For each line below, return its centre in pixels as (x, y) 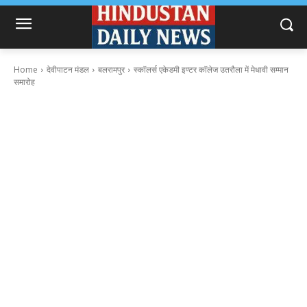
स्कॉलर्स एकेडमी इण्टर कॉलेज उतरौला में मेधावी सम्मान (211, 70)
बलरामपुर (111, 70)
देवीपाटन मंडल (68, 70)
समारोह (24, 82)
